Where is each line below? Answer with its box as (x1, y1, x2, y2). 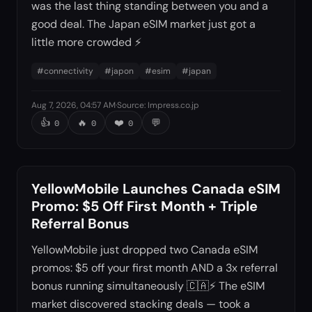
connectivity (44, 65, 93, 77)
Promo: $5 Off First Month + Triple (31, 197, 258, 216)
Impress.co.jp (148, 100, 199, 111)
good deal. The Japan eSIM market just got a (31, 17, 256, 32)
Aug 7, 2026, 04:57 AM (31, 100, 116, 111)
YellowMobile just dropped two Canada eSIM (31, 242, 258, 258)
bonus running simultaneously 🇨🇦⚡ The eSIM (31, 279, 265, 294)
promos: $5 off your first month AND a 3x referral (31, 260, 278, 276)
